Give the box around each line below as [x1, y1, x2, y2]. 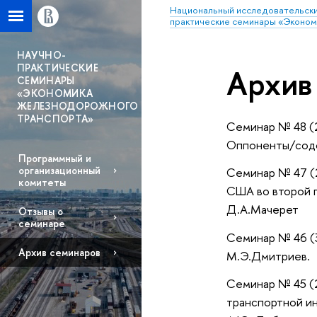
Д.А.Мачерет [226, 201, 299, 218]
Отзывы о [18, 204, 63, 219]
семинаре [18, 217, 65, 231]
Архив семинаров [18, 246, 100, 260]
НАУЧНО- [17, 48, 67, 62]
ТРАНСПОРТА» [17, 112, 94, 125]
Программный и [18, 151, 91, 166]
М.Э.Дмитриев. [226, 247, 313, 264]
